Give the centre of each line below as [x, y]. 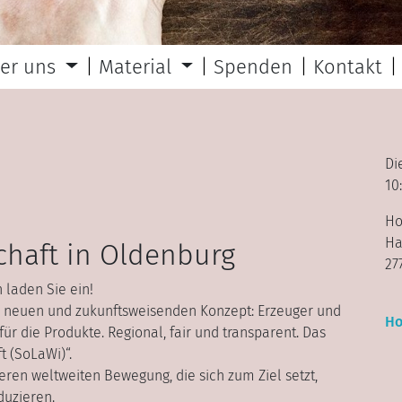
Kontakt [348, 66]
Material [137, 66]
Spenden [253, 66]
